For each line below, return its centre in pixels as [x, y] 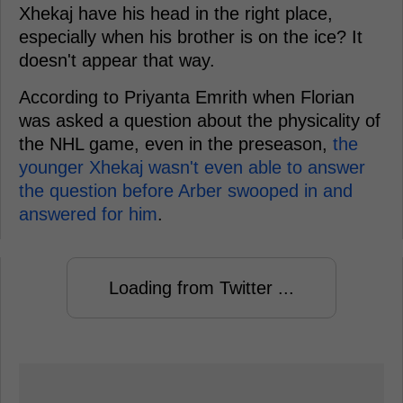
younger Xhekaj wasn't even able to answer [192, 168]
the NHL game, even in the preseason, [176, 144]
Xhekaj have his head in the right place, [176, 14]
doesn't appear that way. [117, 61]
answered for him [88, 215]
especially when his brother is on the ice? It [191, 37]
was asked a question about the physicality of [200, 121]
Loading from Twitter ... [201, 288]
